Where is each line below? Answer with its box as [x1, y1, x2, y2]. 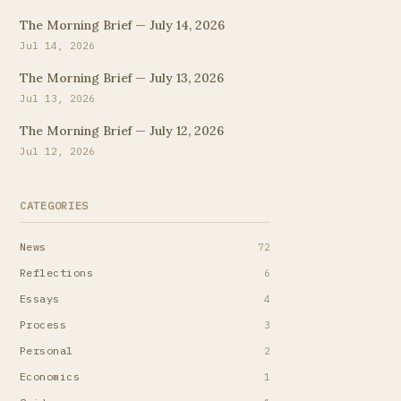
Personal [20, 344, 73, 357]
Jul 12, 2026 [20, 145, 95, 158]
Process [20, 318, 67, 331]
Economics [20, 370, 81, 383]
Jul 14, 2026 [20, 39, 95, 52]
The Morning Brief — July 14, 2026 [20, 17, 225, 33]
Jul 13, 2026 [20, 92, 95, 105]
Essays [20, 292, 60, 305]
